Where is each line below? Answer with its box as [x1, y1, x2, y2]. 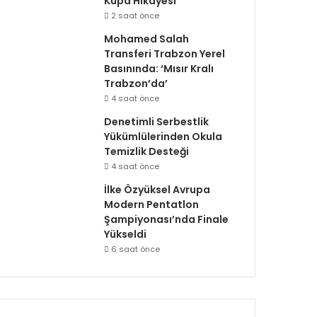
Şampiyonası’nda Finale [104, 212, 229, 226]
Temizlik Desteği [104, 144, 190, 158]
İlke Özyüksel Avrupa [104, 183, 211, 197]
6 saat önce [111, 243, 161, 255]
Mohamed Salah [104, 32, 190, 46]
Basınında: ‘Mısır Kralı [104, 62, 214, 76]
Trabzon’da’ [104, 76, 168, 91]
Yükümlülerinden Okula [104, 129, 223, 144]
